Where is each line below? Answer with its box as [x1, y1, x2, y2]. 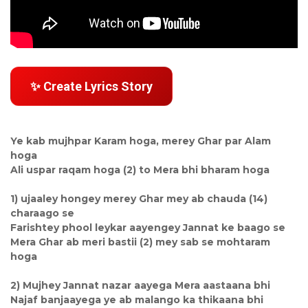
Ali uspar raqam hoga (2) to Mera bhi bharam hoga [10, 163, 269, 176]
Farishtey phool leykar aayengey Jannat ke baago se [10, 221, 285, 234]
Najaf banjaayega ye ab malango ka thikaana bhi [10, 293, 263, 306]
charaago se [10, 206, 74, 219]
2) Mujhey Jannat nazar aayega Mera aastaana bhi [10, 278, 270, 291]
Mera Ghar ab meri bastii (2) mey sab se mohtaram [10, 235, 270, 248]
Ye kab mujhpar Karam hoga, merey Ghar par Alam [10, 134, 271, 147]
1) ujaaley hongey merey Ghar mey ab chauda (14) [10, 192, 267, 205]
